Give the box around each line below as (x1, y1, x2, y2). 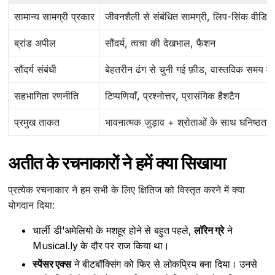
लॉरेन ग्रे (194, 224, 225, 237)
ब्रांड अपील (14, 37, 56, 50)
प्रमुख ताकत (14, 116, 60, 129)
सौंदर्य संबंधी (14, 63, 57, 76)
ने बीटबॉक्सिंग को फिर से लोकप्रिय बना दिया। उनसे (71, 258, 257, 271)
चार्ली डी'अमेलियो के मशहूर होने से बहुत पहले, (33, 224, 195, 237)
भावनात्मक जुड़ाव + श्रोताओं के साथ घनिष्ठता (105, 116, 269, 129)
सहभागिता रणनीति (14, 90, 79, 103)
